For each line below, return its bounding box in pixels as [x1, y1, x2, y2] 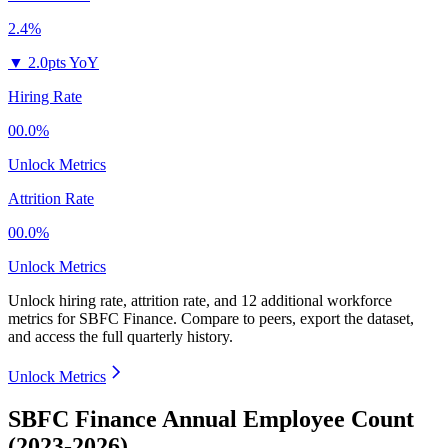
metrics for [8, 310, 79, 328]
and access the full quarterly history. [8, 328, 233, 346]
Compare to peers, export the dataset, [181, 310, 414, 328]
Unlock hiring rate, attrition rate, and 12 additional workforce [8, 292, 392, 310]
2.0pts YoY [28, 54, 99, 72]
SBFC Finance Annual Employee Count [8, 406, 414, 433]
